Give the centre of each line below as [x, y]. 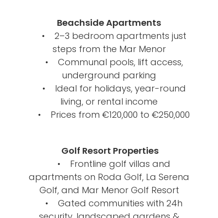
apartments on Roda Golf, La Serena [109, 177]
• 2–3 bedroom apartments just [109, 36]
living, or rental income [109, 101]
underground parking [109, 75]
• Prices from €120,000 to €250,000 [109, 114]
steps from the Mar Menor [109, 49]
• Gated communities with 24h [109, 203]
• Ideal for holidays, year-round [109, 88]
